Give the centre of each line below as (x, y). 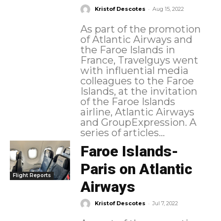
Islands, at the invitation (139, 92)
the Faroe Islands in (128, 50)
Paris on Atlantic (136, 169)
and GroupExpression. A (135, 123)
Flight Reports (32, 175)
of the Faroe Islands (128, 102)
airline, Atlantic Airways (137, 112)
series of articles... (122, 133)
